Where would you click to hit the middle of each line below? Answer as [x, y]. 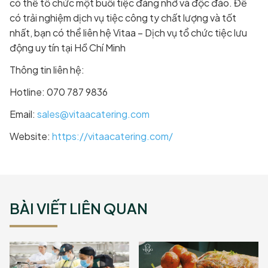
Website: [31, 136]
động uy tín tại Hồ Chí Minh [68, 48]
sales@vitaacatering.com [93, 114]
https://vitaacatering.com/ [112, 136]
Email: [23, 114]
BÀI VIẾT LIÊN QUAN [79, 208]
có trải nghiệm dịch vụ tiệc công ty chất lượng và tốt [123, 18]
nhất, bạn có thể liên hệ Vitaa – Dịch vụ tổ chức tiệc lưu [128, 33]
